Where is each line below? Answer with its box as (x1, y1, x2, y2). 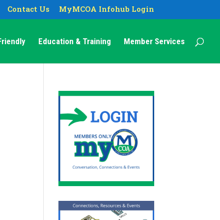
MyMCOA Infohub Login (58, 4, 154, 14)
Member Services (124, 36, 185, 46)
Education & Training (38, 36, 111, 46)
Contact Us (7, 4, 50, 14)
